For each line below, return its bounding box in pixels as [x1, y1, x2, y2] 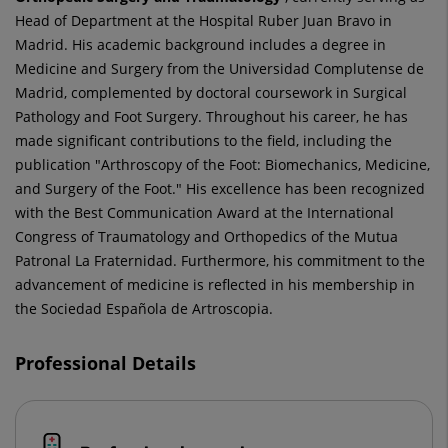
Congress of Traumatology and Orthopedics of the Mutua [15, 227, 398, 246]
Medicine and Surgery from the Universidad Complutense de [15, 59, 424, 78]
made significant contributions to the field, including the [15, 131, 392, 150]
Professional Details [15, 351, 196, 375]
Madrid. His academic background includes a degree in [15, 35, 386, 54]
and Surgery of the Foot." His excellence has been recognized [15, 179, 425, 198]
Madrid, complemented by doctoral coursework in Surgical [15, 83, 407, 102]
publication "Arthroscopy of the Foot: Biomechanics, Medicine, [15, 155, 430, 174]
